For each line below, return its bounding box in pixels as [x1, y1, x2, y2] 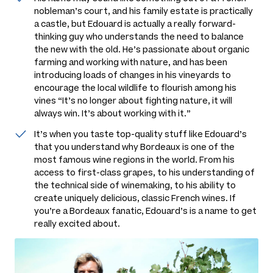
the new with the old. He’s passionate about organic [34, 44, 249, 55]
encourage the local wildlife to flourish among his [34, 82, 236, 93]
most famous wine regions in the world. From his [34, 154, 235, 165]
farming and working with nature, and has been [34, 57, 227, 68]
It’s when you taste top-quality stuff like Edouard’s [34, 129, 247, 140]
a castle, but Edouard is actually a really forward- [34, 18, 236, 29]
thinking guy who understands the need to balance [34, 31, 244, 42]
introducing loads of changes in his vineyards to [34, 69, 231, 80]
